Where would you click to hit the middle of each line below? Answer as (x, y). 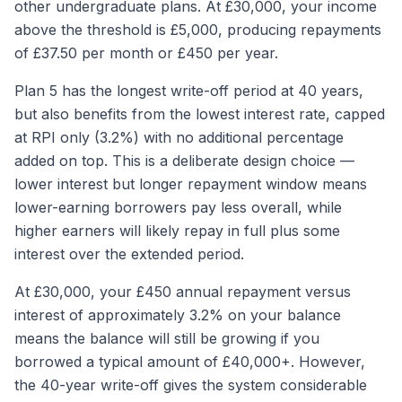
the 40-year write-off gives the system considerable (191, 385)
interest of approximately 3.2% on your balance (178, 315)
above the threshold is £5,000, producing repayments (198, 30)
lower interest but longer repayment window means (191, 184)
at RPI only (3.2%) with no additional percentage (179, 137)
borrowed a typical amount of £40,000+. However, (190, 362)
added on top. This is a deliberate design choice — (184, 161)
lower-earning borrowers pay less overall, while (178, 207)
